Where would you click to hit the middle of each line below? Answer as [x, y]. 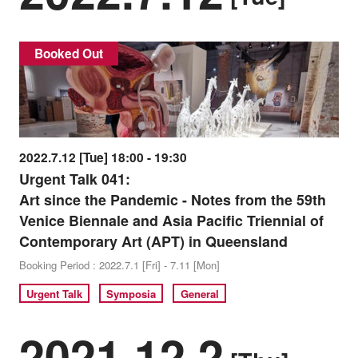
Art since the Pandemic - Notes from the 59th [172, 200]
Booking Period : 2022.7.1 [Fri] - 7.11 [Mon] [119, 265]
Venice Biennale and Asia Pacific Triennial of [171, 221]
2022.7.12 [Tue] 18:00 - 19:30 [103, 158]
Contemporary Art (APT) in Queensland [153, 242]
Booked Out [69, 53]
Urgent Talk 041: [74, 179]
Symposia [131, 293]
